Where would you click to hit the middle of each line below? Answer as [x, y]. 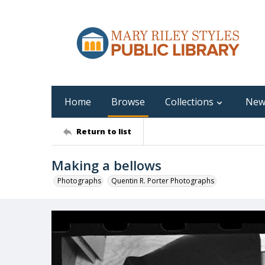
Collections [189, 102]
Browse [128, 102]
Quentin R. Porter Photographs [163, 181]
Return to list [104, 131]
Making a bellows [106, 165]
